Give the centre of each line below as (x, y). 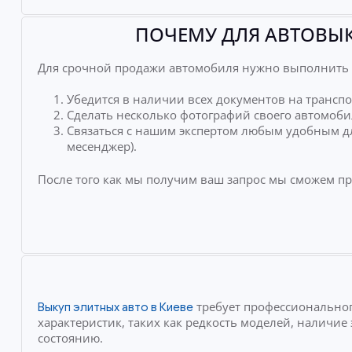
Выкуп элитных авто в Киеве (115, 307)
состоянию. (70, 337)
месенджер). (102, 146)
